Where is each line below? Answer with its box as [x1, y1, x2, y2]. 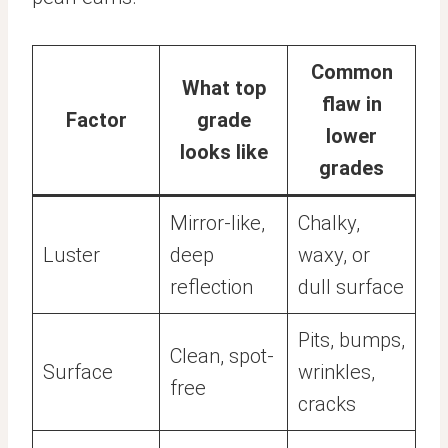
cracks [298, 392, 356, 416]
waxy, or [298, 243, 370, 267]
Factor [65, 108, 127, 132]
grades [319, 156, 384, 180]
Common [310, 60, 393, 84]
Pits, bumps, [298, 328, 405, 352]
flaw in [321, 92, 382, 116]
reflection [170, 275, 253, 299]
